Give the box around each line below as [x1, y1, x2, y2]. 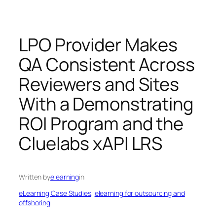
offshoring [19, 197, 51, 207]
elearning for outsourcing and [94, 188, 185, 198]
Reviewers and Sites [19, 72, 180, 96]
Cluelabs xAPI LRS [19, 131, 163, 155]
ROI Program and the [19, 111, 184, 136]
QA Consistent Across [19, 52, 195, 76]
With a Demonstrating [19, 91, 193, 116]
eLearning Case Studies [19, 188, 91, 198]
